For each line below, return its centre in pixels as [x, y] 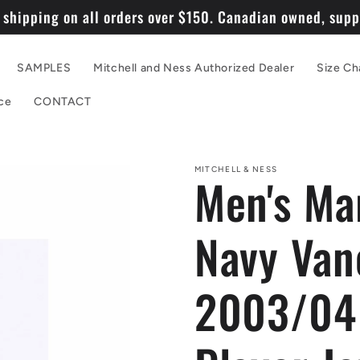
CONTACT [63, 102]
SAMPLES [44, 68]
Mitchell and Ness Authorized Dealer [194, 68]
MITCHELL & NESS [236, 170]
